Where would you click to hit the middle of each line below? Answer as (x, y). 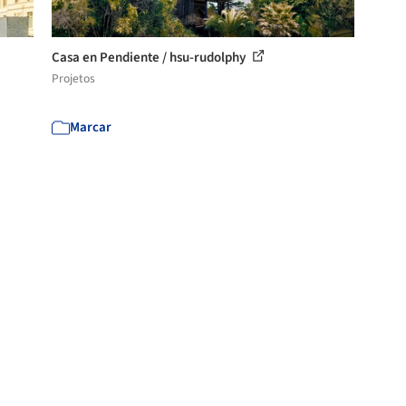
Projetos (74, 78)
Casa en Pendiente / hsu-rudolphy (150, 57)
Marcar (91, 127)
